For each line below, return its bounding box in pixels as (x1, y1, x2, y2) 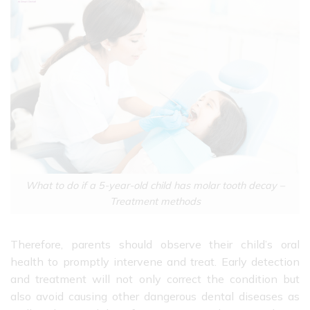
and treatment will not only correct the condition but (10, 271, 300, 286)
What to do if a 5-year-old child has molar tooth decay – (26, 179, 284, 192)
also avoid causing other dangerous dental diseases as (10, 289, 300, 303)
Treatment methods (109, 195, 201, 208)
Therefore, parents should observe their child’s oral (10, 237, 300, 251)
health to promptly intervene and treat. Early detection (10, 254, 300, 268)
